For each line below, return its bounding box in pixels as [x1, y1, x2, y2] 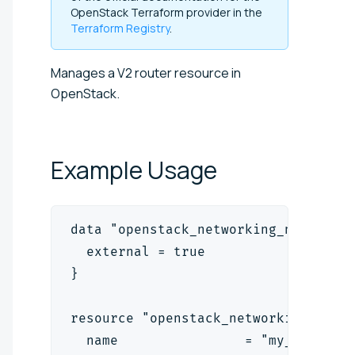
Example [51, 153, 147, 186]
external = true [71, 243, 205, 259]
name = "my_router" [71, 332, 348, 348]
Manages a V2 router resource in [51, 63, 241, 82]
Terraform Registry [71, 20, 170, 36]
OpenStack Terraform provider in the [71, 4, 262, 20]
